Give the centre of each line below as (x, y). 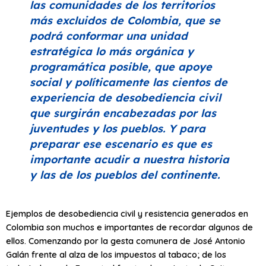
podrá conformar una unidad (109, 36)
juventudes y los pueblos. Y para (118, 128)
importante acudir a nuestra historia (129, 159)
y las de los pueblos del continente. (125, 175)
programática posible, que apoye (121, 66)
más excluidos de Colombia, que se (125, 20)
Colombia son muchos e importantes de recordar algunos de (129, 227)
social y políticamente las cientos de (129, 82)
